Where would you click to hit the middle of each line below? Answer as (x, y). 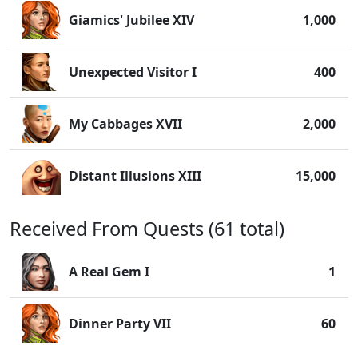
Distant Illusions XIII (135, 176)
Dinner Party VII (120, 324)
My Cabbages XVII (125, 124)
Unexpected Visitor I (133, 72)
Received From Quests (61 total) (147, 229)
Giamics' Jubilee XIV (131, 20)
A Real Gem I (109, 272)
